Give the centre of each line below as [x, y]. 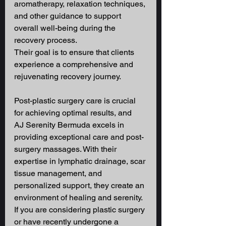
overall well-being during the [66, 28]
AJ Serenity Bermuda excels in [70, 125]
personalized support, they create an [80, 186]
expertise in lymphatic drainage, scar [81, 161]
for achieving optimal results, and [74, 113]
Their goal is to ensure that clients [75, 52]
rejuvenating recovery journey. [68, 77]
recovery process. [46, 40]
